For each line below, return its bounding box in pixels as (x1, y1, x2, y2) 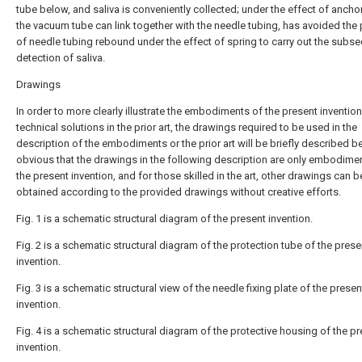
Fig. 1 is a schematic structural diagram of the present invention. (16, 213, 313, 225)
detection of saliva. (16, 52, 105, 64)
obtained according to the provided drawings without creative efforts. (16, 186, 341, 198)
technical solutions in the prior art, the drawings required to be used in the (16, 121, 357, 133)
